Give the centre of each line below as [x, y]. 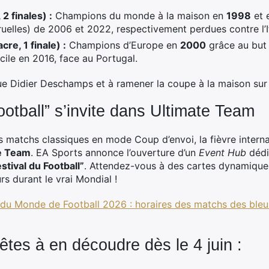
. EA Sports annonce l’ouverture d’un [115, 153]
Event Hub [222, 153]
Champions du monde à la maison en [139, 16]
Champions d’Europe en [123, 45]
